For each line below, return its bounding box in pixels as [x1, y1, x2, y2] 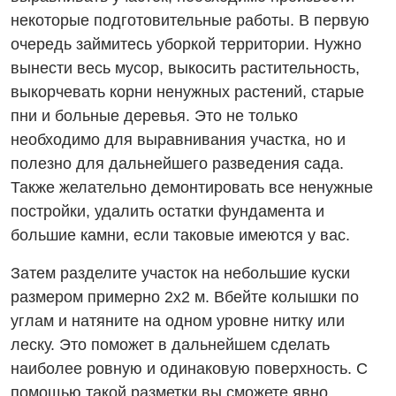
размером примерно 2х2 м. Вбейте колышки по [11, 287, 359, 306]
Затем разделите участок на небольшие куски [11, 263, 350, 282]
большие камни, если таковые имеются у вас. [11, 225, 350, 244]
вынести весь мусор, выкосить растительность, [11, 58, 360, 77]
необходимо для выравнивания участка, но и [11, 130, 346, 148]
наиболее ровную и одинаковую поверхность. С [11, 359, 368, 377]
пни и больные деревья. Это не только [11, 106, 298, 125]
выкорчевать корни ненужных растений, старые [11, 82, 364, 101]
